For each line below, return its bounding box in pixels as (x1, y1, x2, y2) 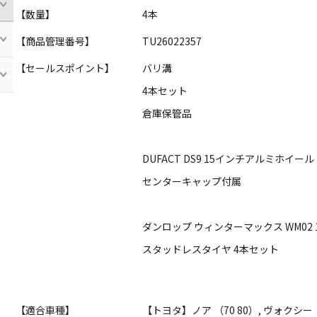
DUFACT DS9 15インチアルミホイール (142, 151, 315, 166)
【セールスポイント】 (16, 61, 115, 76)
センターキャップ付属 (142, 174, 242, 189)
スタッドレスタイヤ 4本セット (142, 242, 279, 257)
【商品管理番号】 (16, 34, 96, 49)
